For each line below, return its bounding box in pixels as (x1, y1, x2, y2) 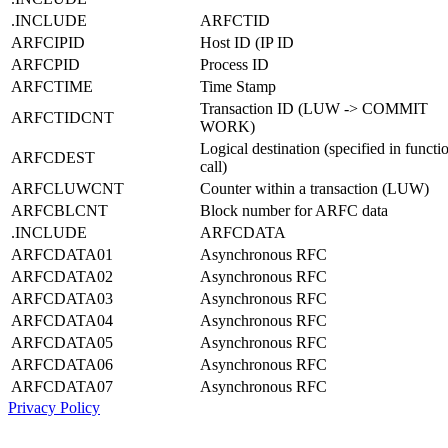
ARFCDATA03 (11, 289, 113, 307)
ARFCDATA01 (11, 245, 113, 263)
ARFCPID (11, 55, 80, 73)
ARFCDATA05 (11, 333, 113, 351)
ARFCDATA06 (11, 355, 113, 373)
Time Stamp (200, 77, 276, 95)
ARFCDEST (11, 148, 95, 166)
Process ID (200, 55, 269, 73)
